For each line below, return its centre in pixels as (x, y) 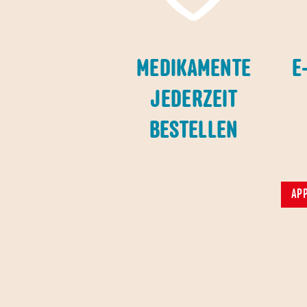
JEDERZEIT (194, 101)
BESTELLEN (194, 132)
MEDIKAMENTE (194, 70)
